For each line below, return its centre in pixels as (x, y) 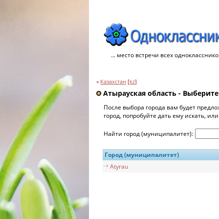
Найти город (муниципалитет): (149, 133)
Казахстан (113, 82)
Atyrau (119, 166)
